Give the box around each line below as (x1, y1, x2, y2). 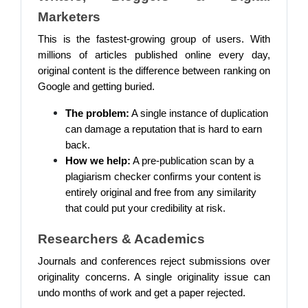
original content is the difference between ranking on (38, 65, 270, 76)
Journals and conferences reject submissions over (38, 256, 270, 267)
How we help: (65, 155, 131, 166)
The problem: (65, 108, 129, 119)
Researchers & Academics (38, 232, 208, 246)
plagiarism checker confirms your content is (65, 171, 261, 182)
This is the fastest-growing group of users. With (38, 34, 270, 45)
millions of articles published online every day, (38, 49, 270, 60)
